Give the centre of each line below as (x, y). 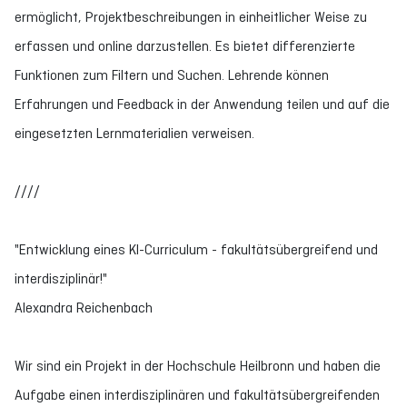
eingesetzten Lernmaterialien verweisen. (134, 133)
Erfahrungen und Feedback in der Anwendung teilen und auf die (202, 104)
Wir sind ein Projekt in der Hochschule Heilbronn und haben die (198, 366)
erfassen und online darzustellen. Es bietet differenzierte (185, 46)
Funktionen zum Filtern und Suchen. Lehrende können (172, 75)
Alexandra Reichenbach (84, 308)
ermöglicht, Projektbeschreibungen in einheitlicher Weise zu (191, 17)
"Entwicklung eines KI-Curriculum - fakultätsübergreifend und (196, 249)
